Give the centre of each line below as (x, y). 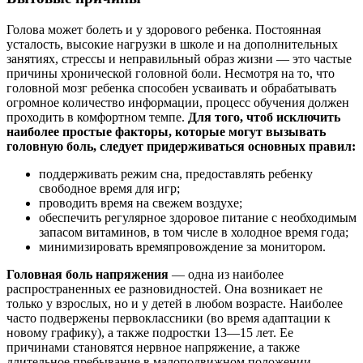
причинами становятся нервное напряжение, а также (153, 348)
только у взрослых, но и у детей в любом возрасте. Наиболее (175, 304)
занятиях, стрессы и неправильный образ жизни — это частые (179, 59)
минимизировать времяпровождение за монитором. (182, 247)
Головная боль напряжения (88, 275)
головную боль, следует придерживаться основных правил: (181, 147)
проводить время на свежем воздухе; (141, 203)
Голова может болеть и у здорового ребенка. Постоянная (164, 30)
